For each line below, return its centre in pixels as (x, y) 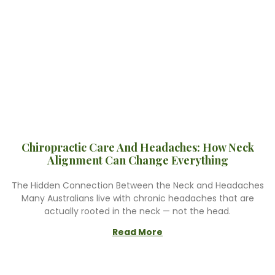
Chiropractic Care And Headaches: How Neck (137, 147)
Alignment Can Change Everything (137, 160)
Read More (137, 232)
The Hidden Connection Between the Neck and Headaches (137, 185)
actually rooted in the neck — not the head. (137, 211)
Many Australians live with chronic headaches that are (137, 198)
